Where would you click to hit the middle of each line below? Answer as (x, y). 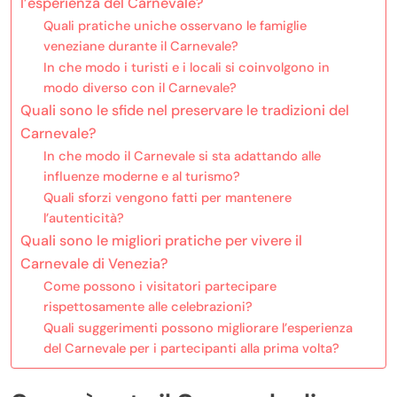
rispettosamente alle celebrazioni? (148, 306)
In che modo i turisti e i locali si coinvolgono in (186, 67)
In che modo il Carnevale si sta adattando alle (182, 156)
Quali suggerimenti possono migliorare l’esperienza (198, 327)
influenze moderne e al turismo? (141, 176)
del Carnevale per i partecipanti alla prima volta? (191, 348)
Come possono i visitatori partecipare (160, 286)
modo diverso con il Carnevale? (140, 87)
